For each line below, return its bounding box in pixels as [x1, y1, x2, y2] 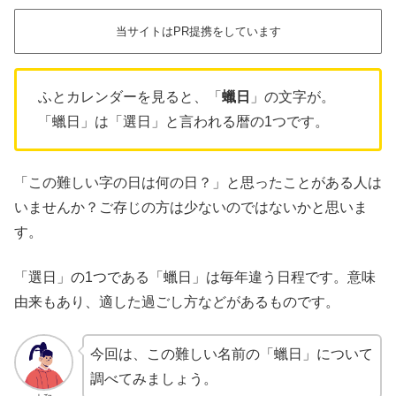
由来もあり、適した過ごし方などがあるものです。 [14, 293, 339, 309]
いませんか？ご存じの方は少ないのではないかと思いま [14, 200, 368, 216]
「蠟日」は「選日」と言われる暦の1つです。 [38, 114, 329, 130]
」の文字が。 [250, 89, 335, 105]
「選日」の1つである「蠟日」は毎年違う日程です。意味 [14, 269, 376, 285]
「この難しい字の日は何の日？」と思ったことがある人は [14, 175, 382, 191]
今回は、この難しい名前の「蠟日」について [89, 346, 373, 362]
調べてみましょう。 [89, 371, 217, 387]
